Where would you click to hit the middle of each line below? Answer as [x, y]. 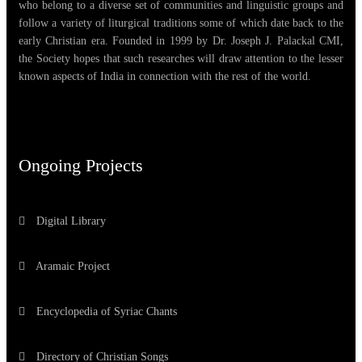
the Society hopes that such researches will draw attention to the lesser [181, 59]
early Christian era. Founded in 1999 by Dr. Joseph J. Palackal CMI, [181, 41]
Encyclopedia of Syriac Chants [105, 312]
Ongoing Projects [81, 166]
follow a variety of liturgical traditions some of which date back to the [181, 23]
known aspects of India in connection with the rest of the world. [165, 77]
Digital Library [69, 221]
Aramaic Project [72, 267]
